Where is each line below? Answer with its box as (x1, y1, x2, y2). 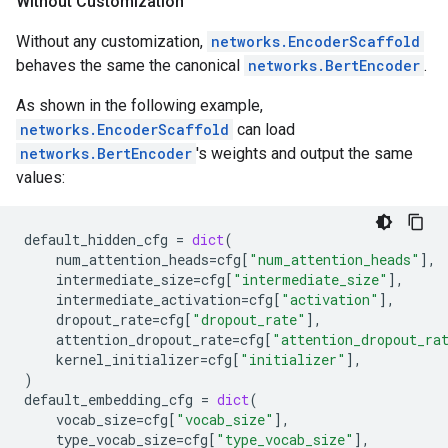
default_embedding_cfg (24, 390, 193, 409)
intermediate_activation (56, 290, 241, 309)
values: (16, 168, 65, 187)
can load (233, 120, 295, 139)
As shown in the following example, (16, 96, 263, 115)
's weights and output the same (196, 144, 413, 163)
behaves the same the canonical (16, 56, 244, 75)
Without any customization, (16, 32, 207, 51)
